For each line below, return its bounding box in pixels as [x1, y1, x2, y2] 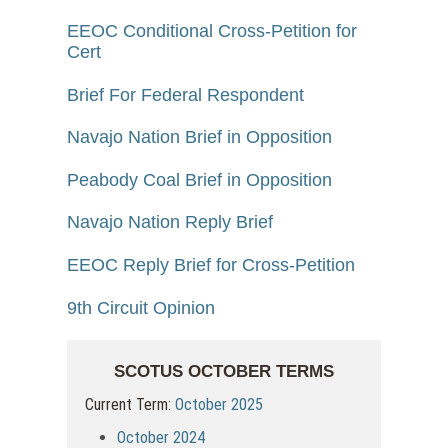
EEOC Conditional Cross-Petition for [67, 21, 358, 42]
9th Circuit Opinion [67, 297, 216, 318]
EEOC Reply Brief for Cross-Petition [67, 255, 356, 276]
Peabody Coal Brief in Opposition [67, 169, 333, 190]
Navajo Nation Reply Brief [67, 212, 274, 233]
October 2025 [175, 395, 264, 415]
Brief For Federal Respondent [67, 84, 305, 105]
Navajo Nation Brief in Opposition [67, 127, 333, 148]
